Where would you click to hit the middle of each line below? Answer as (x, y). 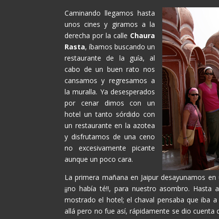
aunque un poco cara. (99, 159)
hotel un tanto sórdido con (110, 114)
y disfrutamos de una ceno (110, 137)
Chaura (142, 35)
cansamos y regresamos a (110, 80)
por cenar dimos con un (110, 103)
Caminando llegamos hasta (110, 13)
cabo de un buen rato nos (110, 69)
